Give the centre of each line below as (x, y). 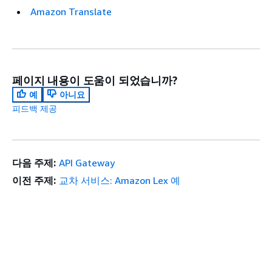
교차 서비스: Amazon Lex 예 (119, 180)
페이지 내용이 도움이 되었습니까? (95, 80)
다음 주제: (34, 163)
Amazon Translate (71, 12)
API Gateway (87, 163)
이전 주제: (34, 180)
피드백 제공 (35, 108)
